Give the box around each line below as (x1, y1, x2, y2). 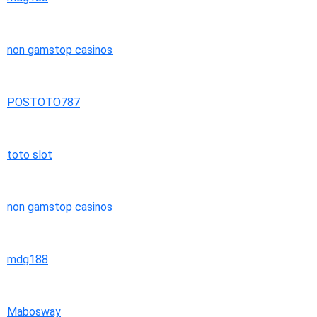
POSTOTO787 (7, 96, 80, 109)
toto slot (7, 148, 52, 161)
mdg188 (7, 253, 48, 266)
